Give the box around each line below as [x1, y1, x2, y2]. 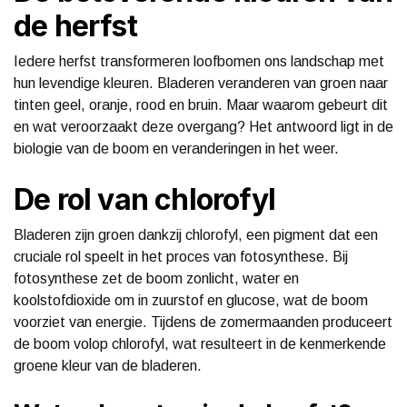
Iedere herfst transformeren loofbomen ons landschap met [14, 54, 384, 69]
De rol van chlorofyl [14, 182, 275, 217]
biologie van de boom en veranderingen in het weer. [14, 141, 339, 156]
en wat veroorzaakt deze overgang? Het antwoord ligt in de [14, 119, 393, 134]
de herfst [14, 8, 137, 44]
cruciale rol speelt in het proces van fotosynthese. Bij [14, 249, 348, 264]
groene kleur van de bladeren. [14, 358, 202, 373]
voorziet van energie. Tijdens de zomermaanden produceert [14, 314, 392, 330]
